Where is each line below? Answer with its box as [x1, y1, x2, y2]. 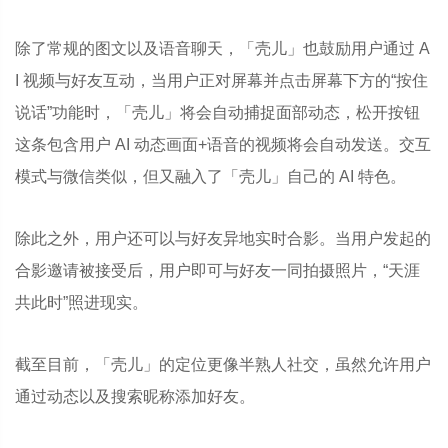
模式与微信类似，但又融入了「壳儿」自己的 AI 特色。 [15, 168, 406, 185]
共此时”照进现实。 [15, 294, 148, 311]
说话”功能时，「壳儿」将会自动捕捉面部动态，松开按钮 [15, 104, 420, 121]
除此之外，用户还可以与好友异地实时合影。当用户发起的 [15, 230, 431, 247]
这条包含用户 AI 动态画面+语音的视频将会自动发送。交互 [15, 136, 431, 153]
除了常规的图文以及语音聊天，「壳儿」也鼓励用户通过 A [15, 40, 430, 57]
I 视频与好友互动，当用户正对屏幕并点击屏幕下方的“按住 [15, 72, 428, 89]
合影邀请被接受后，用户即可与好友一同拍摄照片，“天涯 [15, 262, 420, 279]
